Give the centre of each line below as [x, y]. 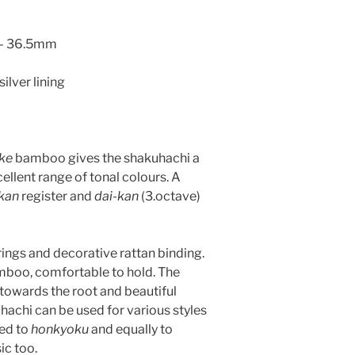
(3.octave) [169, 196]
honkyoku [59, 329]
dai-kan [116, 196]
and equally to [130, 329]
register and [56, 196]
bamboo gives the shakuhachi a [106, 158]
